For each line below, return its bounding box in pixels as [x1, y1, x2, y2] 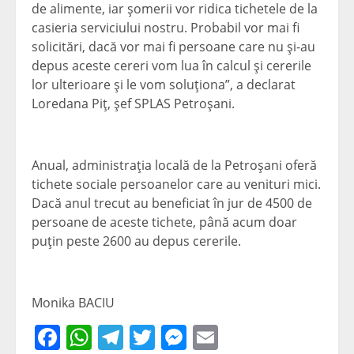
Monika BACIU [32, 294, 115, 312]
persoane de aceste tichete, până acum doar [32, 213, 297, 232]
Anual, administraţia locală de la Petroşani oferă [32, 156, 317, 175]
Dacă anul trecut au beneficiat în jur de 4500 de [32, 194, 312, 213]
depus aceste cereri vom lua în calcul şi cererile [32, 57, 311, 75]
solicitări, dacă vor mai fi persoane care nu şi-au [32, 38, 315, 56]
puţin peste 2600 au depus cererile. [32, 232, 241, 250]
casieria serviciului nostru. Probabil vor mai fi [32, 19, 299, 37]
